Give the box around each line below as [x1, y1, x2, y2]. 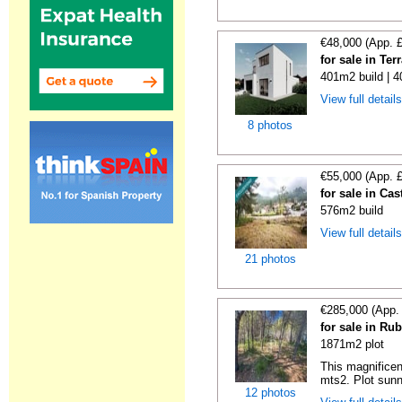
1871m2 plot [320, 337, 385, 351]
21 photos [245, 252, 296, 266]
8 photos [248, 118, 293, 132]
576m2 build [320, 204, 384, 217]
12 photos [245, 386, 296, 399]
